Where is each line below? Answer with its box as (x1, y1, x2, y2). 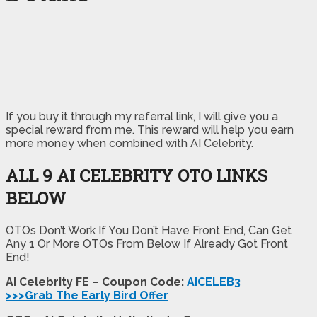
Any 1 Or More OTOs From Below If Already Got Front (6, 236, 288, 250)
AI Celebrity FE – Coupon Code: (6, 275, 187, 289)
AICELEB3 (187, 275, 241, 289)
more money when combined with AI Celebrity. (6, 136, 253, 150)
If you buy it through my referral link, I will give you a (6, 109, 278, 123)
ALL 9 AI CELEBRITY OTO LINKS (6, 163, 267, 187)
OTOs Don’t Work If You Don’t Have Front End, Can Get (6, 223, 292, 237)
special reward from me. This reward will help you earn (6, 122, 294, 137)
